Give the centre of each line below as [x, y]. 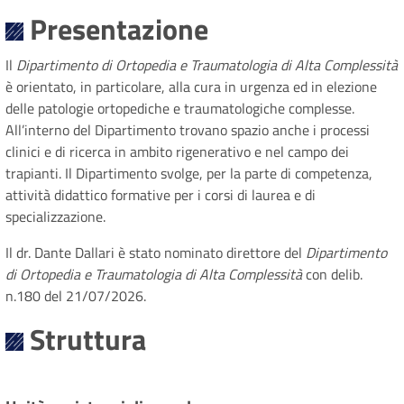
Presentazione [119, 28]
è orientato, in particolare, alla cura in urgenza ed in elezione [191, 86]
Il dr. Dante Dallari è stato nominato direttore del [156, 252]
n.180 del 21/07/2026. [76, 295]
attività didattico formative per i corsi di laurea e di [161, 194]
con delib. [332, 274]
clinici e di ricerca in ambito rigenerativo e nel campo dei [177, 151]
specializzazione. [55, 216]
